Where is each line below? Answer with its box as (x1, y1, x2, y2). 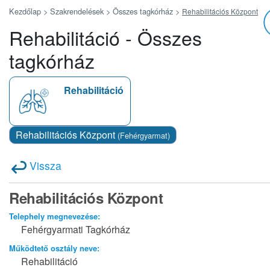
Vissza (27, 158, 61, 173)
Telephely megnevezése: (9, 210, 100, 222)
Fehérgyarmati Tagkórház (21, 222, 130, 237)
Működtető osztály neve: (9, 242, 99, 254)
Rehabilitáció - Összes (9, 24, 202, 51)
